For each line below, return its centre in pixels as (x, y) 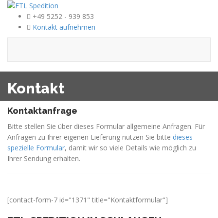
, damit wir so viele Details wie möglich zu (130, 148)
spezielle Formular (36, 148)
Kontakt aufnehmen (64, 27)
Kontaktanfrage (42, 111)
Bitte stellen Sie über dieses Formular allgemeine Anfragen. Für (106, 127)
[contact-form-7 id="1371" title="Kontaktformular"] (88, 200)
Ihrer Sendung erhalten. (44, 159)
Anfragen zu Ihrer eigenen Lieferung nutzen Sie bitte (90, 137)
